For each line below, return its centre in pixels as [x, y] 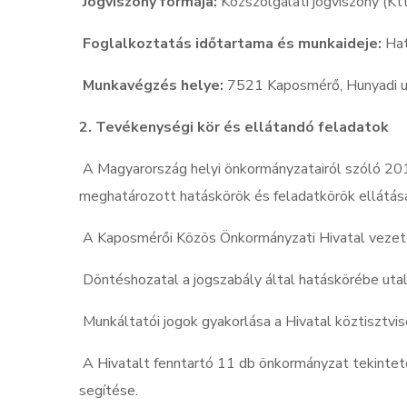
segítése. [112, 391]
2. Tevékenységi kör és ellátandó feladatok [234, 128]
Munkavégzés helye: [153, 86]
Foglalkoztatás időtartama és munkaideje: [232, 44]
